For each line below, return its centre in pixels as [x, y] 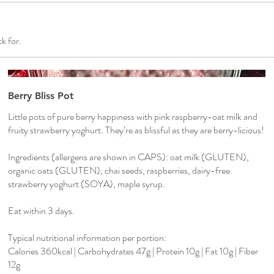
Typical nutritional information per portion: [87, 237]
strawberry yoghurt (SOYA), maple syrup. [87, 183]
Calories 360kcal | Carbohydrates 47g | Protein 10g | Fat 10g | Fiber [133, 251]
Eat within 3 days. [42, 210]
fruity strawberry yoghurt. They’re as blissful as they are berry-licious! [136, 130]
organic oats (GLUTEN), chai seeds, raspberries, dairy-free [119, 170]
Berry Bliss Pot [41, 95]
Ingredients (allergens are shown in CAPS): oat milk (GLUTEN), [129, 157]
